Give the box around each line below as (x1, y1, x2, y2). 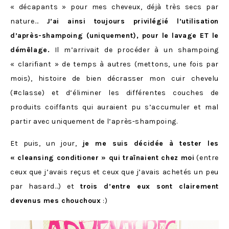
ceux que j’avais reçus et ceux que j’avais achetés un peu (10, 168, 219, 176)
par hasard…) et (10, 182, 80, 191)
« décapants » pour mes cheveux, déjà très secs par (10, 3, 219, 11)
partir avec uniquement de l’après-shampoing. (10, 117, 178, 126)
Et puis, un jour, (10, 139, 82, 148)
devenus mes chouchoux (10, 196, 101, 205)
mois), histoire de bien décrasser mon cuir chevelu (10, 74, 219, 83)
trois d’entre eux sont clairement (80, 182, 219, 191)
